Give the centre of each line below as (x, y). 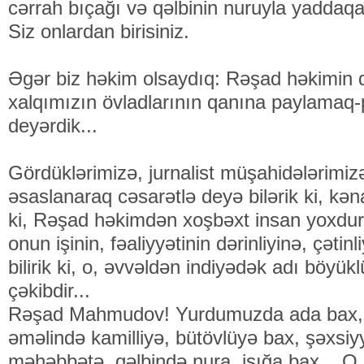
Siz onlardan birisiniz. (99, 31)
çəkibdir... (49, 290)
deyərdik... (53, 126)
